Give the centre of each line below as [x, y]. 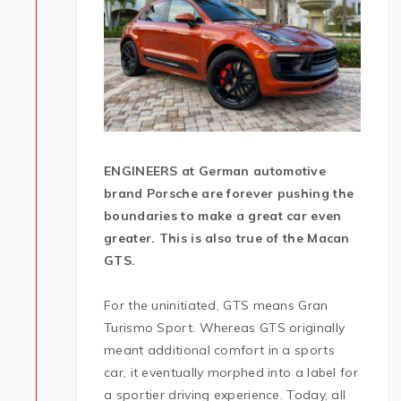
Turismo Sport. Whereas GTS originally [225, 328]
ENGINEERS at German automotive [215, 171]
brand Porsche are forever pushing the [229, 194]
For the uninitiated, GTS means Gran [216, 306]
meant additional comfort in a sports [219, 350]
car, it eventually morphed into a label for [231, 373]
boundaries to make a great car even [223, 216]
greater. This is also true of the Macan [227, 239]
